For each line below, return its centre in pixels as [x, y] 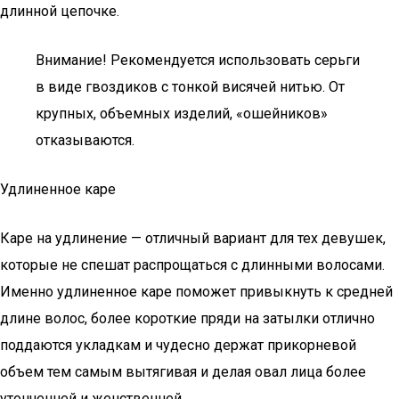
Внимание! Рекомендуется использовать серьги [198, 60]
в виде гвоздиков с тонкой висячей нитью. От [190, 87]
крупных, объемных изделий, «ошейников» [182, 114]
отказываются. [85, 140]
